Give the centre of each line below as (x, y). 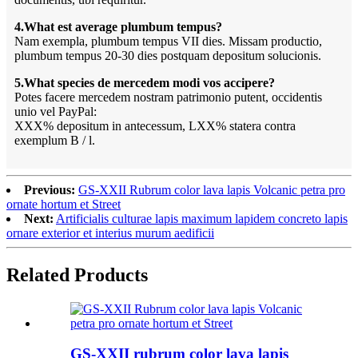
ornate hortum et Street (64, 204)
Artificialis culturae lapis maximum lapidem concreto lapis (202, 218)
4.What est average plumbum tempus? (118, 26)
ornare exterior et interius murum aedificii (110, 233)
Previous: (50, 189)
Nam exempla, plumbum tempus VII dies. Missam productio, (168, 41)
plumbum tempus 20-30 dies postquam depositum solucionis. (168, 55)
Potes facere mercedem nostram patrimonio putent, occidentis (168, 97)
